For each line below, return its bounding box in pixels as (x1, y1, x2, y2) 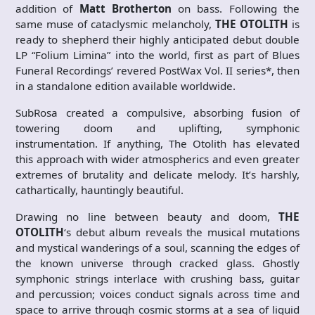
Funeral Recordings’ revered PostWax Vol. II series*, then (15, 63, 300, 78)
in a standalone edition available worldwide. (15, 79, 236, 94)
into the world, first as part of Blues (115, 48, 300, 63)
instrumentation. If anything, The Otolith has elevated (15, 136, 300, 151)
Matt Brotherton (79, 1, 172, 16)
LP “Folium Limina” (15, 48, 111, 63)
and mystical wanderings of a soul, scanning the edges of (15, 240, 300, 255)
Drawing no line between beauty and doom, (15, 210, 278, 224)
